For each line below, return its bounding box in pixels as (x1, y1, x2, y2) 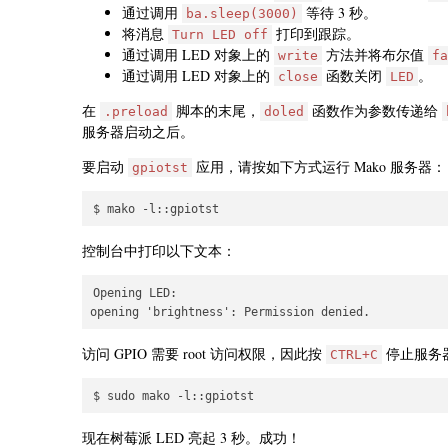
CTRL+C (330, 347, 378, 363)
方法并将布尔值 (322, 45, 428, 65)
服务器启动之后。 (82, 122, 194, 142)
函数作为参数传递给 (308, 101, 442, 121)
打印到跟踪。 (272, 24, 360, 44)
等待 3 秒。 (302, 3, 377, 23)
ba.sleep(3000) (186, 6, 298, 22)
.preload (104, 104, 168, 120)
